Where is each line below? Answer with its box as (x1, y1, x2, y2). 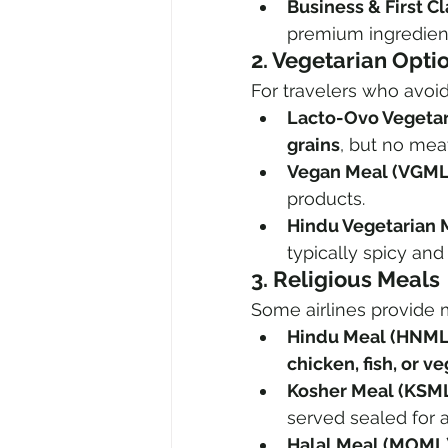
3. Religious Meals (251, 266, 440, 293)
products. (287, 188, 365, 210)
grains (287, 134, 340, 156)
